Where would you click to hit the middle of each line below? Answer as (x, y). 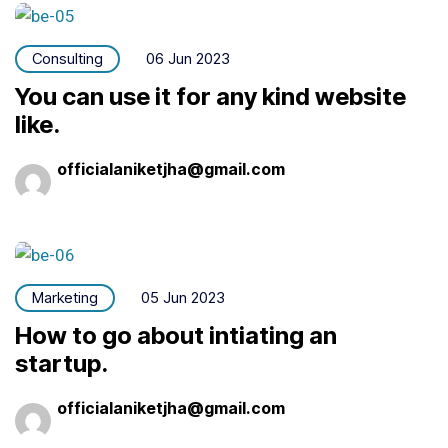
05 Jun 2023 (183, 297)
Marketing (65, 297)
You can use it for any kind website (210, 97)
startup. (61, 363)
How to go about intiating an (176, 335)
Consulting (67, 59)
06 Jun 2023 (188, 59)
